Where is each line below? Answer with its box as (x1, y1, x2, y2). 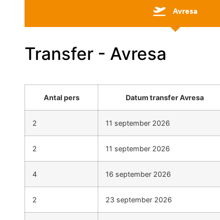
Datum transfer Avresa (126, 93, 204, 102)
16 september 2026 (106, 170, 171, 179)
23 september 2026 (106, 195, 172, 204)
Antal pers (43, 93, 80, 102)
